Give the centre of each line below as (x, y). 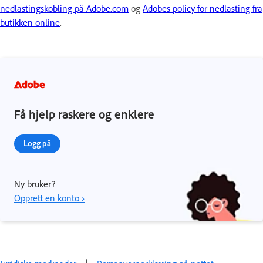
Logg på (37, 143)
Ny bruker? (35, 184)
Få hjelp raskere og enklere (84, 114)
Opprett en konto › (49, 198)
